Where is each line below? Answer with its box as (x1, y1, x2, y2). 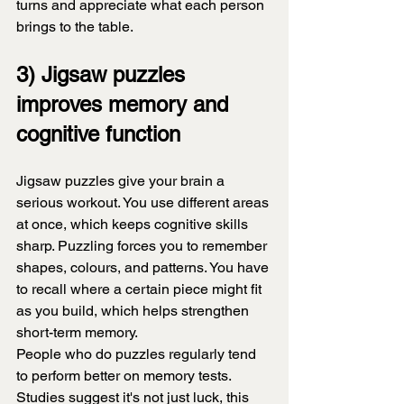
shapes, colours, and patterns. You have (16, 259, 272, 277)
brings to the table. (16, 18, 133, 36)
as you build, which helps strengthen (16, 302, 252, 320)
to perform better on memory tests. (16, 367, 234, 385)
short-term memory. (16, 324, 138, 342)
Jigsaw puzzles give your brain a (16, 172, 228, 190)
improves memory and (16, 92, 234, 117)
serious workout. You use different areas (16, 194, 272, 212)
